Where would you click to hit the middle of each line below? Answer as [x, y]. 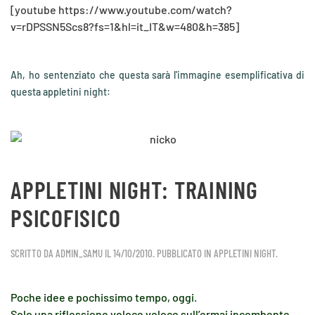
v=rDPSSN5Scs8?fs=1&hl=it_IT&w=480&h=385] [125, 26]
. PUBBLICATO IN [183, 253]
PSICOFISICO [66, 218]
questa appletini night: [60, 92]
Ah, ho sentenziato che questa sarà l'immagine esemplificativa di [157, 75]
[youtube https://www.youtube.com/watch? [121, 9]
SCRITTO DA [33, 253]
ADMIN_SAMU [79, 253]
